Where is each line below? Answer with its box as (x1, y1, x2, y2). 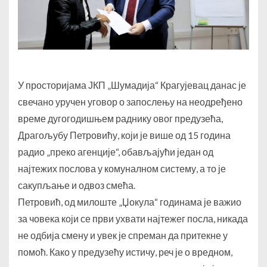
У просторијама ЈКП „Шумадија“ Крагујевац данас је (18, 79, 246, 91)
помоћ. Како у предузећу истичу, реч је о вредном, (18, 246, 232, 258)
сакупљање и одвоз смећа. (18, 179, 135, 191)
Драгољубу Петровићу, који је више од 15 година (18, 129, 231, 141)
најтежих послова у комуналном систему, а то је (18, 163, 226, 175)
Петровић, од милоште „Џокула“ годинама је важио (18, 196, 241, 208)
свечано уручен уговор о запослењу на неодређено (18, 96, 243, 108)
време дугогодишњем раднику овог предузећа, (18, 113, 223, 125)
